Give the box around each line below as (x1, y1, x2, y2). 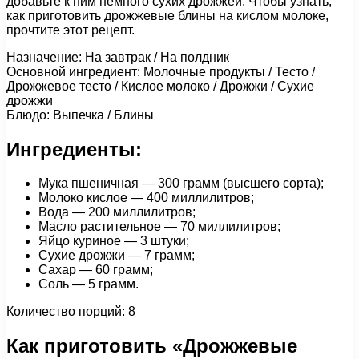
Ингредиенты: (6, 138, 142, 160)
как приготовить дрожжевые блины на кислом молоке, (6, 8, 329, 22)
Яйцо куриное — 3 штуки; (38, 234, 189, 248)
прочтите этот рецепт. (6, 22, 135, 37)
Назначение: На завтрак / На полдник (6, 50, 229, 64)
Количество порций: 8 (6, 305, 135, 319)
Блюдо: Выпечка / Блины (6, 107, 154, 122)
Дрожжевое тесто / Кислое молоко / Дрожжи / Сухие (6, 79, 314, 93)
